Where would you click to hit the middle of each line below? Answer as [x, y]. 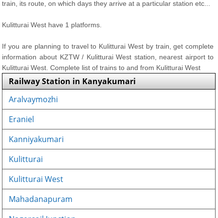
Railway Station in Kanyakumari [73, 81]
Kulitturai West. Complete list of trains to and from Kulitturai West [101, 68]
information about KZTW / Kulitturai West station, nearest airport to [108, 57]
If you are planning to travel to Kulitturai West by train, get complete [108, 46]
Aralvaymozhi [34, 99]
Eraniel [22, 119]
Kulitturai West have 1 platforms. [52, 25]
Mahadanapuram [41, 199]
